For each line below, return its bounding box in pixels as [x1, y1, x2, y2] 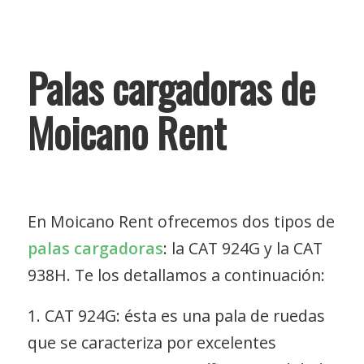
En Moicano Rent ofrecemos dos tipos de [27, 210, 335, 233]
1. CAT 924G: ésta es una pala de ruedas [27, 304, 325, 327]
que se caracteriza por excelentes [27, 331, 276, 353]
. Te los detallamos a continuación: [66, 264, 325, 287]
